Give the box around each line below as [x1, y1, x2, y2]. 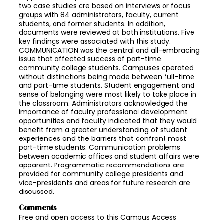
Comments [18, 202, 57, 213]
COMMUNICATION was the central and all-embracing [18, 45, 200, 55]
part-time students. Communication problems [18, 142, 180, 153]
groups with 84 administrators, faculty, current [18, 10, 179, 20]
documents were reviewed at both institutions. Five [18, 27, 194, 38]
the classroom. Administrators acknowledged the [18, 98, 188, 109]
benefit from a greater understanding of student [18, 125, 187, 135]
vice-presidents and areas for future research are [18, 178, 190, 188]
